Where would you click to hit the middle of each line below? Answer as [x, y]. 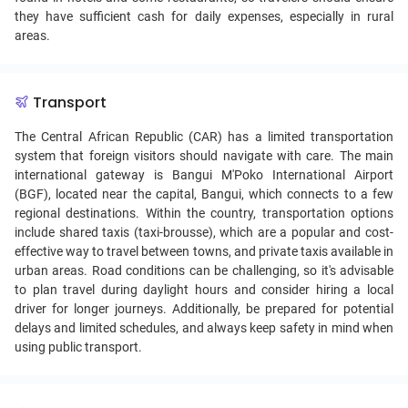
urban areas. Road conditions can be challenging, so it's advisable [204, 270]
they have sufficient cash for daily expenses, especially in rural [204, 16]
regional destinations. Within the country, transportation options [204, 213]
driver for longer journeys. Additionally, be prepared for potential [204, 309]
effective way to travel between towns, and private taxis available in [204, 251]
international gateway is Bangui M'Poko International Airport [204, 175]
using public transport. [78, 347]
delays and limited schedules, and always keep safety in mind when [204, 328]
